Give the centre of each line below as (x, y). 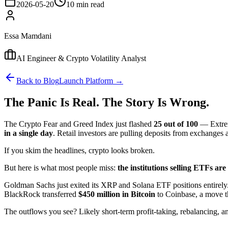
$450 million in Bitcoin (117, 194)
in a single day (28, 133)
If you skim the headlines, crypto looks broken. (79, 150)
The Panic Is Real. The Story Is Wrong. (107, 102)
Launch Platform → (91, 80)
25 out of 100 (176, 124)
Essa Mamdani (28, 36)
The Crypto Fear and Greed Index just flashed (79, 124)
